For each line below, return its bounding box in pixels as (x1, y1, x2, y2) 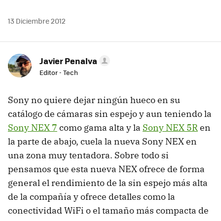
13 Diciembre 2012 (8, 15, 66, 26)
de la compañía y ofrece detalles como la (8, 190, 175, 202)
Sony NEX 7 (8, 121, 57, 133)
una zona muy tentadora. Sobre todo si (8, 149, 169, 161)
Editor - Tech (39, 67, 78, 77)
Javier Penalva (39, 54, 97, 67)
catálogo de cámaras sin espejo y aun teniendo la (8, 108, 212, 119)
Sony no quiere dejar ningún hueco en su (8, 94, 180, 106)
